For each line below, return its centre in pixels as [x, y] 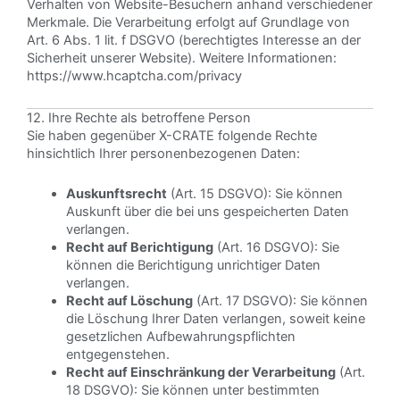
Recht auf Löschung [129, 301]
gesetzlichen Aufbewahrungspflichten [180, 337]
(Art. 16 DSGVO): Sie [276, 248]
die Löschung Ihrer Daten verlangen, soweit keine [215, 319]
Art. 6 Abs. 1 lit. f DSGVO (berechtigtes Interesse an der [194, 41]
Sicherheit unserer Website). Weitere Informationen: [182, 58]
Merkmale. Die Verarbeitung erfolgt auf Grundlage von [188, 23]
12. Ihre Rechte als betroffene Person [139, 117]
